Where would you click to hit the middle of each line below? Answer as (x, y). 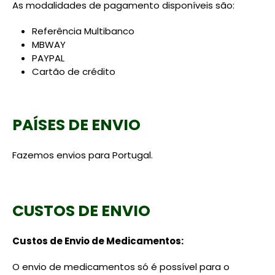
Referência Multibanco (83, 31)
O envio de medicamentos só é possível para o (121, 267)
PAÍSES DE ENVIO (76, 125)
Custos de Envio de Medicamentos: (98, 241)
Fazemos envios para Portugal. (83, 155)
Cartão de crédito (74, 72)
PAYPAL (48, 58)
